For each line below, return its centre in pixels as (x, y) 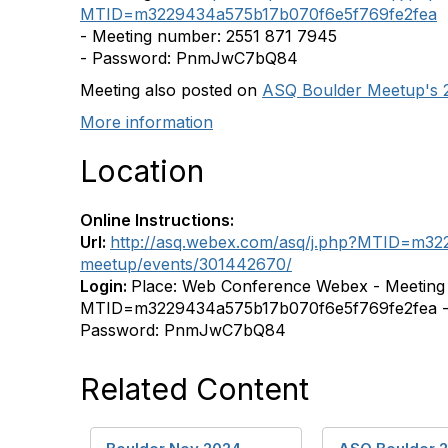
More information (146, 122)
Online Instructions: (157, 220)
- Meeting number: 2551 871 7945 (208, 36)
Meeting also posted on (171, 90)
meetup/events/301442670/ (186, 264)
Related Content (194, 389)
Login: (105, 286)
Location (142, 171)
